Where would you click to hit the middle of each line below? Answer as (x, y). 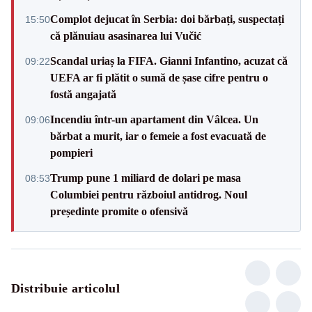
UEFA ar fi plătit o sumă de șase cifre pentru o (159, 77)
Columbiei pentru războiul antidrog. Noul (149, 194)
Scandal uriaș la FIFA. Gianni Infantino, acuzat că (169, 61)
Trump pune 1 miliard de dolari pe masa (146, 178)
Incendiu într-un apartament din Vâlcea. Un (154, 119)
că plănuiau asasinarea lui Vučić (126, 36)
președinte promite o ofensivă (119, 211)
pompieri (71, 153)
